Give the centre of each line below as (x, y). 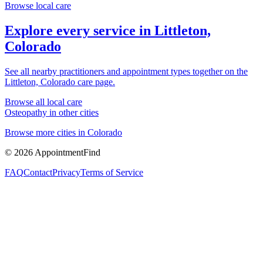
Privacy (66, 172)
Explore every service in (80, 30)
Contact (38, 172)
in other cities (73, 112)
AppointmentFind (67, 152)
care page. (95, 82)
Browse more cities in (46, 132)
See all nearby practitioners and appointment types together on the (126, 71)
